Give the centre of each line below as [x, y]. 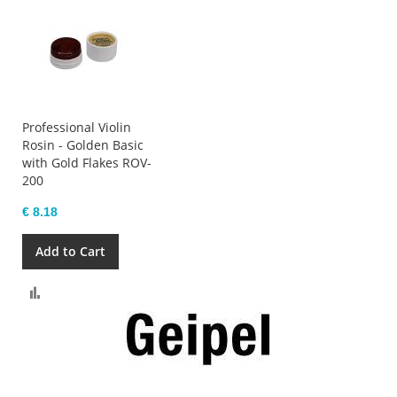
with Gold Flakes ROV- [87, 162]
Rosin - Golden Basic [83, 144]
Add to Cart [70, 251]
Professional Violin [77, 127]
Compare [70, 289]
